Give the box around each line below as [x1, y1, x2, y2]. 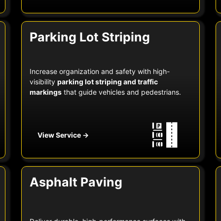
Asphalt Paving [29, 175, 122, 190]
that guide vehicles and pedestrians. [61, 88, 181, 97]
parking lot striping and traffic [57, 77, 158, 86]
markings [29, 88, 62, 97]
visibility [29, 77, 57, 86]
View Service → [37, 130, 89, 139]
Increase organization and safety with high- [29, 67, 170, 76]
